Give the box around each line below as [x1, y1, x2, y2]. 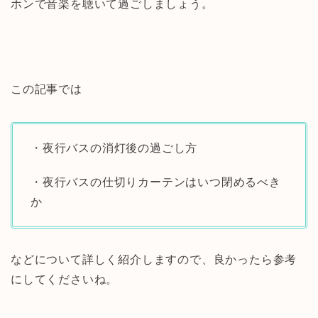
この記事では [11, 83, 82, 96]
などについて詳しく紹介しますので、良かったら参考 [11, 253, 297, 266]
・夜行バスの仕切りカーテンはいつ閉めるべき [31, 176, 281, 189]
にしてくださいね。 [11, 273, 119, 286]
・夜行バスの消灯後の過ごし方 [31, 142, 198, 155]
